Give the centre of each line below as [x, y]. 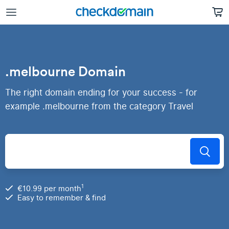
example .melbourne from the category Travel [99, 107]
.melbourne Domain [65, 71]
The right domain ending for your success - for [101, 93]
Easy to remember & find [62, 198]
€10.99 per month [49, 189]
